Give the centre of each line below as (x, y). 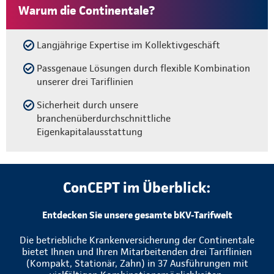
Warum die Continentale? (87, 10)
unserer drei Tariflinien (85, 81)
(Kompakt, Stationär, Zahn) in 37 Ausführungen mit (137, 263)
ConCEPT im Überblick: (137, 187)
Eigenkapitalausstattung (90, 131)
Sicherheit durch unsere (87, 105)
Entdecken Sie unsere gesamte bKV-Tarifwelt (137, 215)
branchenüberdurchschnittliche (104, 118)
